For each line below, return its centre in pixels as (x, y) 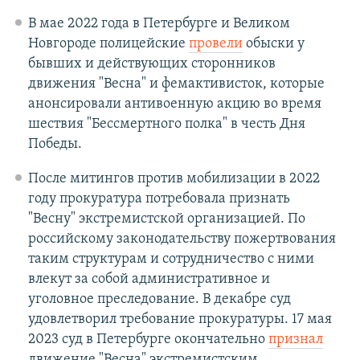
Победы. (55, 145)
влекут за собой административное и (149, 280)
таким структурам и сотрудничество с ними (171, 260)
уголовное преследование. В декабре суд (159, 300)
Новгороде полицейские (108, 44)
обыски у (273, 44)
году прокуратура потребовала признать (159, 199)
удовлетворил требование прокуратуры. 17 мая (180, 320)
